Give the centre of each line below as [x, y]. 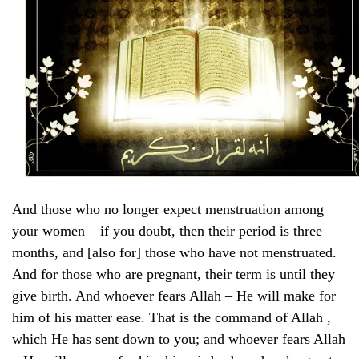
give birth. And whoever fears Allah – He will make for [174, 295]
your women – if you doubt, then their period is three [167, 230]
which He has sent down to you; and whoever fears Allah [179, 339]
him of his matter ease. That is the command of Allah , [171, 317]
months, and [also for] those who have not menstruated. [174, 252]
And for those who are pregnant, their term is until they [173, 274]
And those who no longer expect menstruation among [168, 209]
